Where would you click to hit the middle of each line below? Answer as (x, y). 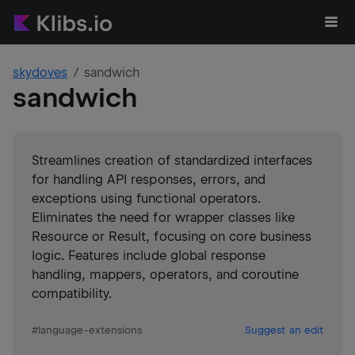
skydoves (40, 73)
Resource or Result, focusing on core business (172, 237)
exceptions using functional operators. (146, 198)
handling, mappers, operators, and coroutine (166, 275)
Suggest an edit (284, 330)
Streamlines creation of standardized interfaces (172, 160)
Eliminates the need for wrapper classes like (164, 218)
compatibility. (72, 294)
